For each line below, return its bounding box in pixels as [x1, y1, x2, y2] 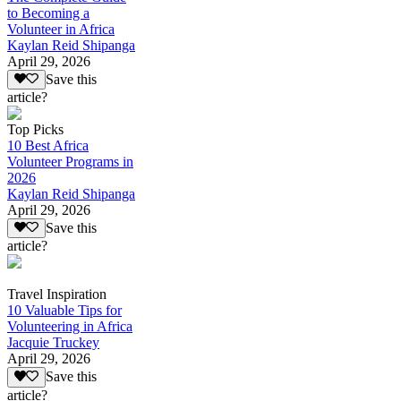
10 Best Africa [7, 137, 89, 153]
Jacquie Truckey [7, 335, 99, 351]
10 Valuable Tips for [7, 303, 122, 319]
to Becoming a [7, 4, 90, 21]
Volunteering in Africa [7, 319, 132, 335]
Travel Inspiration [7, 286, 107, 303]
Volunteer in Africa [7, 21, 115, 37]
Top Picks [7, 121, 64, 137]
